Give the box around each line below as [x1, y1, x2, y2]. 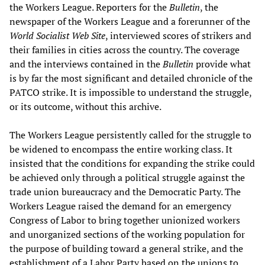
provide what [193, 57, 251, 70]
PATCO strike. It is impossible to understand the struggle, [9, 85, 251, 99]
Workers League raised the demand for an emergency [9, 199, 231, 212]
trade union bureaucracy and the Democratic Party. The [9, 185, 241, 198]
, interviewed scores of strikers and [105, 28, 251, 42]
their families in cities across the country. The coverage [9, 43, 240, 56]
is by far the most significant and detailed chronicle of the [9, 71, 253, 85]
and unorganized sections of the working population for [9, 227, 245, 241]
